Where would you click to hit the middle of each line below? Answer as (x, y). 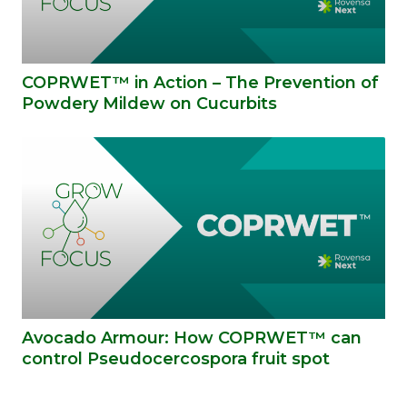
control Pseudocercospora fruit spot (176, 358)
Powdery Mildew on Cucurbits (149, 103)
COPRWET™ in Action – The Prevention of (200, 82)
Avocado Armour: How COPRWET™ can (192, 338)
